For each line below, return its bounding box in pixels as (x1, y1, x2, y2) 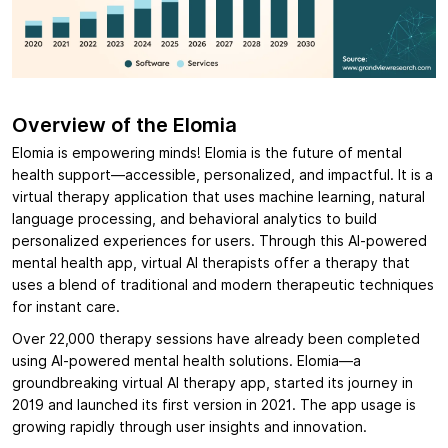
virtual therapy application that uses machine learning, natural (12, 189, 425, 206)
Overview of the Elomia (12, 113, 237, 138)
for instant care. (12, 299, 120, 316)
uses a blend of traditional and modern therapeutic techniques (12, 277, 434, 294)
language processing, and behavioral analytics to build (12, 211, 377, 228)
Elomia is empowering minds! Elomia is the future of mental (12, 145, 402, 162)
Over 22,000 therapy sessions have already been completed (12, 331, 420, 348)
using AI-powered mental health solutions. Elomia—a (12, 353, 361, 370)
